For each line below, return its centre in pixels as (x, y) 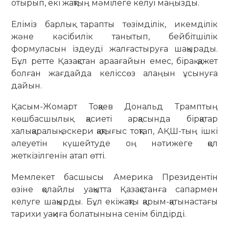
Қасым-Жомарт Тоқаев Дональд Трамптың (114, 107)
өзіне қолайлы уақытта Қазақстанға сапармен (114, 190)
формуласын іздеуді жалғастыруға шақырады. (114, 49)
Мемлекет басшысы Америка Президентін (114, 177)
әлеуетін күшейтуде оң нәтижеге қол (114, 144)
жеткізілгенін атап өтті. (59, 156)
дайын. (27, 85)
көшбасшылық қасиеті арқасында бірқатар (114, 119)
